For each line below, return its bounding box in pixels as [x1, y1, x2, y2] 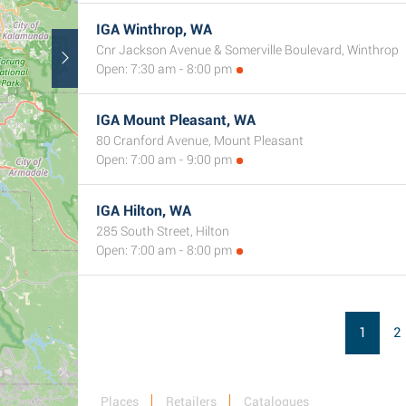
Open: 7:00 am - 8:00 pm [96, 243, 232, 257]
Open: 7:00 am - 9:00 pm [96, 152, 232, 167]
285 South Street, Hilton [96, 224, 229, 238]
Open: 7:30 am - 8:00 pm [96, 62, 232, 76]
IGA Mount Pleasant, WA [96, 111, 256, 129]
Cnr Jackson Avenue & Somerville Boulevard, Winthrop [96, 43, 399, 57]
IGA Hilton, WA [96, 202, 191, 219]
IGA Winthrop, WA [96, 21, 212, 38]
